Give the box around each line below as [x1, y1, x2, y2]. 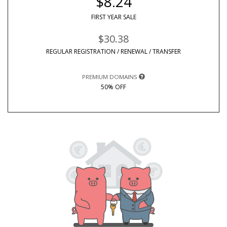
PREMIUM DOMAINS [82, 73, 139, 81]
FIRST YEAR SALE [91, 13, 136, 21]
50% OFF [101, 83, 126, 91]
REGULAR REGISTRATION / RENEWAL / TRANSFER [46, 47, 181, 56]
